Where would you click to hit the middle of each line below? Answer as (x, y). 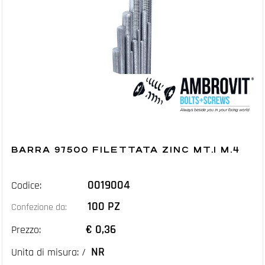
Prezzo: (26, 230)
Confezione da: (39, 208)
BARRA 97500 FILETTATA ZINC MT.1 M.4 (126, 150)
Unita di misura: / (49, 253)
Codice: (26, 186)
